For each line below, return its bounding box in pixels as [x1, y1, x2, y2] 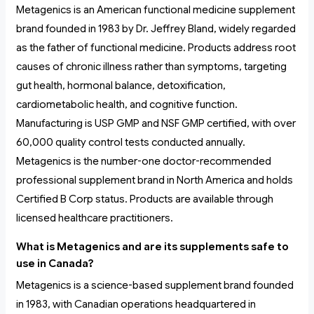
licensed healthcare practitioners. [16, 212, 173, 225]
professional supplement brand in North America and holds [16, 174, 293, 187]
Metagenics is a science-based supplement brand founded [16, 279, 294, 292]
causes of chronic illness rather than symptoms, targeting [16, 60, 287, 74]
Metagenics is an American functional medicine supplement [16, 4, 295, 17]
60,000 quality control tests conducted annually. [16, 136, 245, 149]
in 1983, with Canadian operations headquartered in [16, 298, 256, 311]
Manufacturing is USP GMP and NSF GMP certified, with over [16, 117, 296, 130]
